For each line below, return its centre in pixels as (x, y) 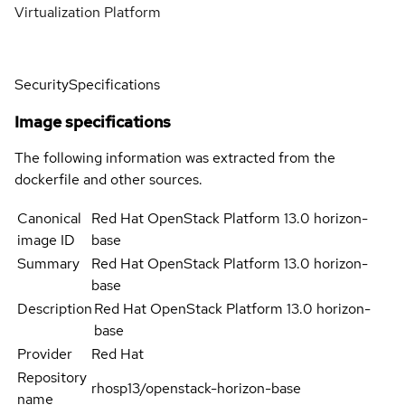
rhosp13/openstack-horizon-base (197, 388)
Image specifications (93, 121)
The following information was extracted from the (175, 157)
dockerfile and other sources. (108, 179)
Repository (52, 377)
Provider (45, 353)
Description (55, 308)
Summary (48, 263)
